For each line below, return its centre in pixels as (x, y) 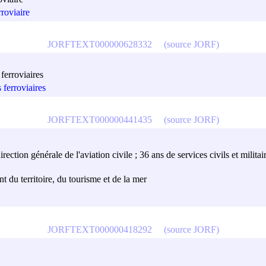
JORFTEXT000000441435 (99, 119)
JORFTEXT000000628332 (99, 44)
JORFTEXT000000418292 (99, 229)
